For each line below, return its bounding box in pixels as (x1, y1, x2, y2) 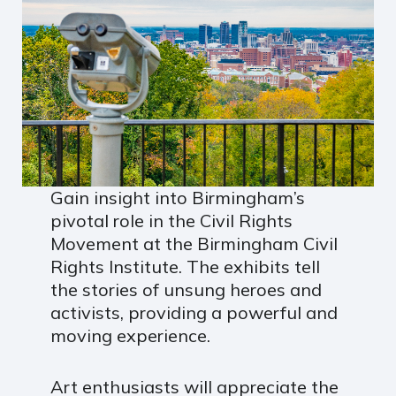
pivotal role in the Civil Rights (49, 209, 293, 232)
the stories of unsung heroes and (49, 278, 322, 301)
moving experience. (49, 324, 210, 347)
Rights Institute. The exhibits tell (49, 255, 320, 278)
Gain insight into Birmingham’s (49, 187, 305, 209)
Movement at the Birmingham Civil (49, 232, 338, 255)
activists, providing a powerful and (49, 301, 338, 324)
